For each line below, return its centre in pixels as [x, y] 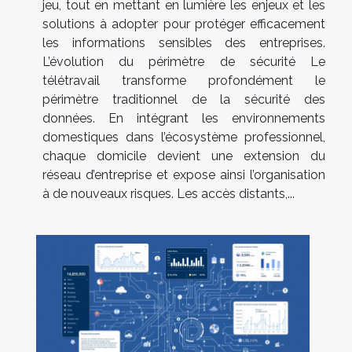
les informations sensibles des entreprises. [184, 43]
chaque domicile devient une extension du [184, 156]
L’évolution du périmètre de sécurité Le [184, 62]
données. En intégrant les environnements [184, 119]
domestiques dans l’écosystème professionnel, [184, 137]
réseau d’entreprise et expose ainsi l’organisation [184, 175]
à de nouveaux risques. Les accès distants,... [169, 194]
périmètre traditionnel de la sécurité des [184, 100]
